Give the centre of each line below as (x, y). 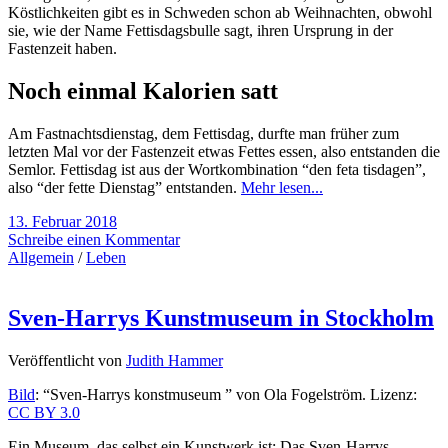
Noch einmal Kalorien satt (143, 91)
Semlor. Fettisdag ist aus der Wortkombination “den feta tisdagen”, (217, 169)
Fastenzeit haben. (62, 49)
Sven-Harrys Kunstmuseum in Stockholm (221, 317)
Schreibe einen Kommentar (94, 239)
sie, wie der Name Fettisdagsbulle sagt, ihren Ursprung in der (200, 31)
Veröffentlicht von (67, 360)
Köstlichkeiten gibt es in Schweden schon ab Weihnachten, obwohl (220, 13)
